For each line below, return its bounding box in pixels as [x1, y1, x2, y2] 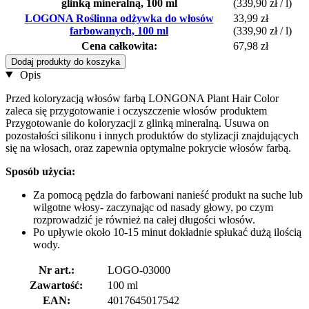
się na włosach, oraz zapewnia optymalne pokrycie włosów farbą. [6, 141, 291, 154]
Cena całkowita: [81, 39, 157, 52]
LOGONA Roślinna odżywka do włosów [24, 12, 214, 24]
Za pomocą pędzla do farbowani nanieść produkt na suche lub [33, 188, 303, 201]
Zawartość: [30, 279, 83, 291]
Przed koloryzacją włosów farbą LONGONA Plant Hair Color [6, 92, 279, 104]
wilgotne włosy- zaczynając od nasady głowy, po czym [33, 201, 273, 213]
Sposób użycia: [6, 165, 75, 177]
